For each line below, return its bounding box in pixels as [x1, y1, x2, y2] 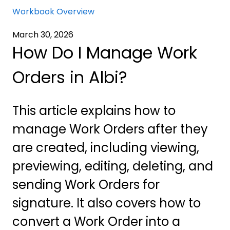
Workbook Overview [12, 6, 94, 18]
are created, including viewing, [12, 139, 199, 156]
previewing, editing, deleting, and [12, 157, 213, 175]
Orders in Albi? [12, 66, 127, 89]
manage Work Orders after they [12, 120, 208, 138]
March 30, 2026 [12, 29, 73, 41]
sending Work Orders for [12, 176, 160, 193]
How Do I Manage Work [12, 41, 197, 65]
